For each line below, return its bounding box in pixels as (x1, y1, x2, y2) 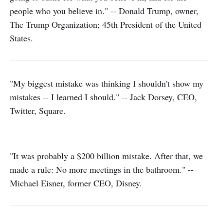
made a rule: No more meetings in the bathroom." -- (10, 163, 194, 175)
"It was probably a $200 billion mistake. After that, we (10, 150, 203, 162)
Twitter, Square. (10, 105, 66, 116)
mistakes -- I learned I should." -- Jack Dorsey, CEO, (10, 91, 197, 103)
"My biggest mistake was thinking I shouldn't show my (10, 77, 203, 89)
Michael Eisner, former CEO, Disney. (10, 177, 142, 189)
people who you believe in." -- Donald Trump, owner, (10, 5, 199, 17)
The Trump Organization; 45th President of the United (10, 18, 201, 30)
